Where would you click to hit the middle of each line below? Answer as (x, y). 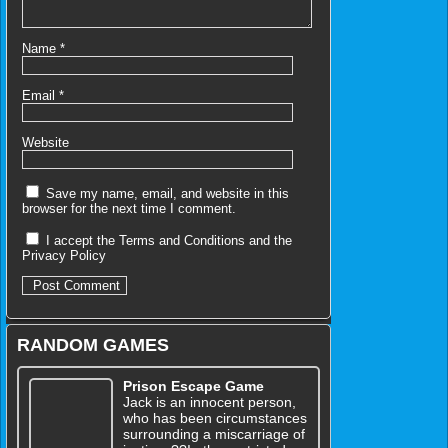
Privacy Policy (64, 255)
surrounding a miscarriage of (213, 433)
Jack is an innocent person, (209, 401)
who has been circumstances (214, 417)
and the (268, 240)
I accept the (80, 240)
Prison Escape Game (193, 385)
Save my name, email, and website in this (167, 193)
